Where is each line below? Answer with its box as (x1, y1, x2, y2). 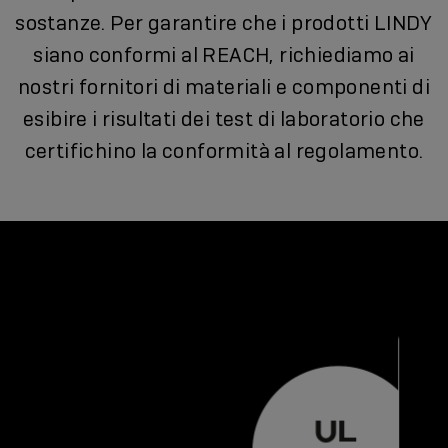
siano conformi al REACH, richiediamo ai (33, 41, 415, 68)
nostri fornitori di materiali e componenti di (18, 73, 430, 100)
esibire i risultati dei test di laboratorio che (23, 105, 425, 132)
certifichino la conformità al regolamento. (24, 137, 424, 164)
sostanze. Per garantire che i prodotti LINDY (15, 9, 433, 36)
